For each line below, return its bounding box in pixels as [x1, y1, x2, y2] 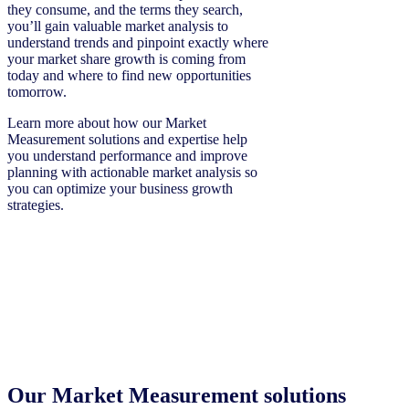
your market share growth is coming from [7, 51, 246, 68]
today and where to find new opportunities [7, 68, 251, 84]
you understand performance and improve [7, 148, 247, 164]
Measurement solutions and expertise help [7, 131, 247, 148]
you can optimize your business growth [7, 181, 233, 197]
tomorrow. [7, 84, 70, 100]
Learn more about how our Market [7, 115, 206, 131]
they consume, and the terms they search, [7, 2, 243, 18]
